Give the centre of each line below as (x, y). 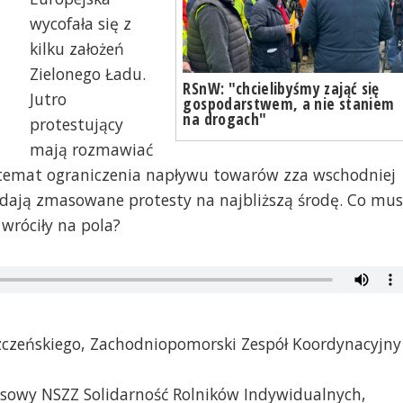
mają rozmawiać (91, 150)
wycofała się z (80, 24)
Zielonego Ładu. (87, 74)
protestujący (76, 125)
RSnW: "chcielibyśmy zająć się (281, 88)
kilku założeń (76, 49)
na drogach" (225, 118)
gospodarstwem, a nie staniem (289, 103)
